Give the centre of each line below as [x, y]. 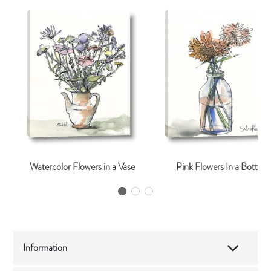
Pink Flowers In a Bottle [220, 167]
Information [45, 248]
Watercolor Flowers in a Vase [82, 167]
